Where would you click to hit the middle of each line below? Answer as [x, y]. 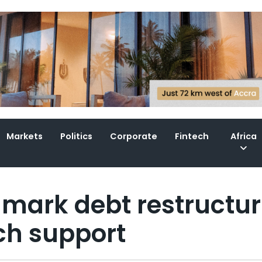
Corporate [134, 137]
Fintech [192, 137]
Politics [77, 137]
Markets [25, 137]
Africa [244, 137]
